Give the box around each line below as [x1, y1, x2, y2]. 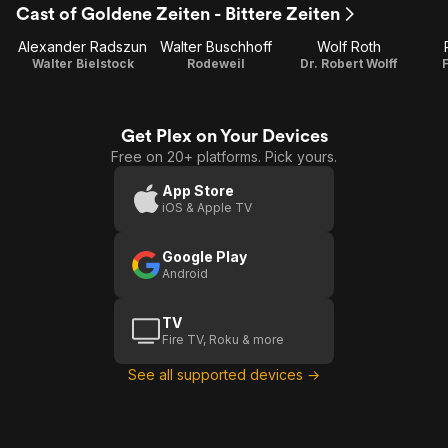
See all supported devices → [128, 366, 320, 383]
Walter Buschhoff [159, 38, 272, 55]
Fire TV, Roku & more [162, 332, 284, 347]
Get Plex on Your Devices [120, 125, 328, 146]
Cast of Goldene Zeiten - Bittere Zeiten [16, 3, 340, 24]
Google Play [162, 248, 247, 265]
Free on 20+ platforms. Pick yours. [111, 148, 337, 165]
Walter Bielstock [31, 56, 134, 71]
